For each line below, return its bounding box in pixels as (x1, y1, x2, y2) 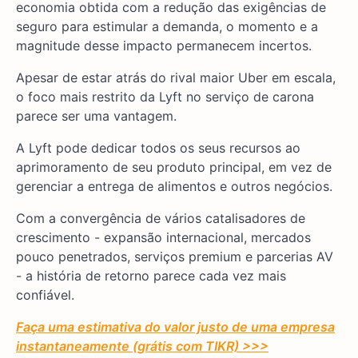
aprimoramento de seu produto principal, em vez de (16, 158, 332, 175)
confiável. (16, 286, 74, 303)
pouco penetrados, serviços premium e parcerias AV (16, 248, 333, 265)
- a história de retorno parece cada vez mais (16, 267, 286, 284)
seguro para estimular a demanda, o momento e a (16, 18, 318, 34)
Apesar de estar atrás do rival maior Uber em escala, (16, 69, 336, 86)
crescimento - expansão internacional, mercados (16, 229, 311, 245)
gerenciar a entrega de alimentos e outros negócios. (16, 177, 332, 194)
